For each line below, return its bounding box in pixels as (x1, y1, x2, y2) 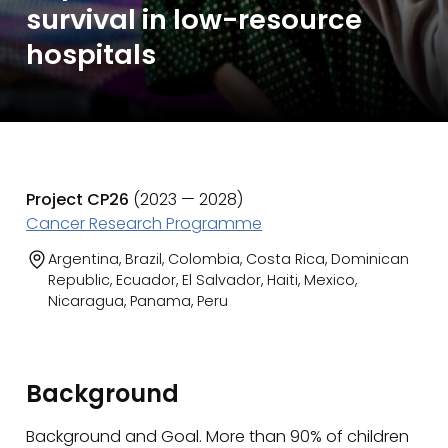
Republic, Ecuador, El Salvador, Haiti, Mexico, (47, 269, 357, 290)
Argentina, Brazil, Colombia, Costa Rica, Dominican (47, 248, 409, 269)
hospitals (26, 35, 157, 75)
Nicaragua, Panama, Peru (47, 290, 228, 311)
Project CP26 (26, 188, 130, 212)
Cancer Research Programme (26, 212, 263, 236)
